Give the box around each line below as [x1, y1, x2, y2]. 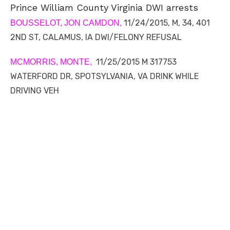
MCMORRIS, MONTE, [10, 57, 92, 67]
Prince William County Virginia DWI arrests [10, 2, 198, 13]
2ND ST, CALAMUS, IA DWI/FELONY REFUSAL [10, 32, 182, 43]
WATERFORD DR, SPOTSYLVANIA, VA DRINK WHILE [10, 71, 199, 82]
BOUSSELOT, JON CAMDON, [10, 18, 122, 28]
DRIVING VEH [10, 86, 59, 96]
